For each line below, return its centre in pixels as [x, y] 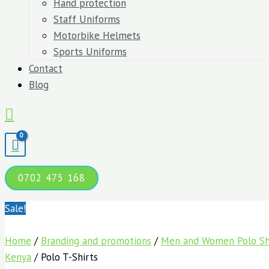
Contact [46, 68]
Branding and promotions [96, 241]
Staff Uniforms [87, 19]
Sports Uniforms [90, 52]
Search [26, 112]
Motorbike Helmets [97, 35]
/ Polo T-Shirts [65, 257]
